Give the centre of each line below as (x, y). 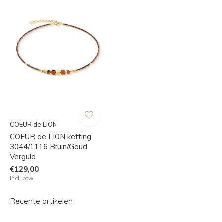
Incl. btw (22, 178)
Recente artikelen (41, 200)
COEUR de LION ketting (51, 136)
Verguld (23, 156)
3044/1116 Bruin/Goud (49, 146)
